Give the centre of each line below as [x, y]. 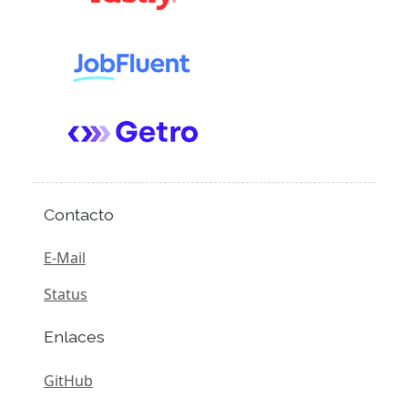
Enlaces [74, 337]
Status [66, 295]
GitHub [68, 381]
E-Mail [65, 258]
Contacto [79, 214]
